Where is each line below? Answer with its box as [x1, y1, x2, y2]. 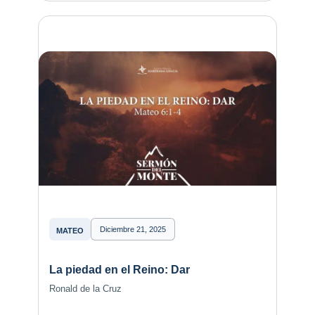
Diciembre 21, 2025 [99, 225, 166, 233]
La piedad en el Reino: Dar [49, 264, 190, 276]
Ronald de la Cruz [49, 283, 122, 295]
